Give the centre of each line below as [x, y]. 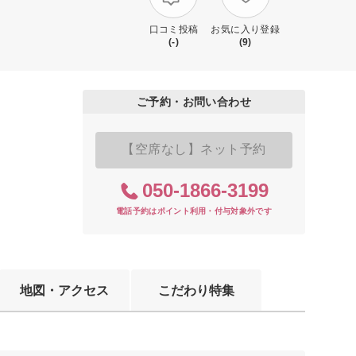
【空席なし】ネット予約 [194, 149]
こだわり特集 [197, 290]
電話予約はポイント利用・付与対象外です [194, 211]
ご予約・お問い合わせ [194, 101]
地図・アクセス [64, 290]
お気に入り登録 [245, 30]
